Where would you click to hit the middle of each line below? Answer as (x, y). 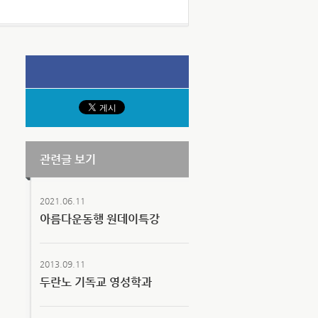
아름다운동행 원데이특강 (100, 219)
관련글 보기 (68, 159)
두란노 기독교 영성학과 (96, 282)
